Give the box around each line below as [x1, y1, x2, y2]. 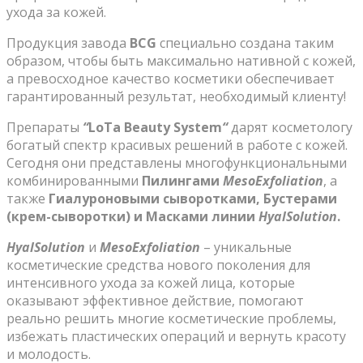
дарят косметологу [231, 117, 352, 136]
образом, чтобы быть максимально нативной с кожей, [6, 51, 356, 70]
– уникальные [203, 237, 292, 256]
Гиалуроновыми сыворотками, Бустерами [49, 189, 337, 207]
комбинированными [6, 171, 142, 190]
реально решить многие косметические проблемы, [6, 309, 336, 327]
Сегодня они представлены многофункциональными [6, 153, 347, 172]
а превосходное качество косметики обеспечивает [6, 69, 335, 88]
